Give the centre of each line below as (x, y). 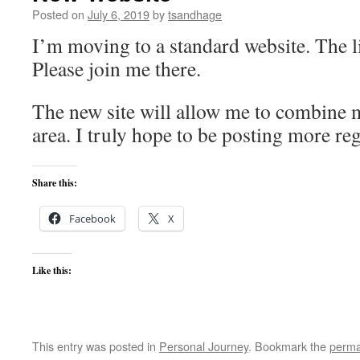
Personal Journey (204, 346)
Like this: (52, 270)
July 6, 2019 (119, 14)
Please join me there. (117, 68)
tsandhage (195, 14)
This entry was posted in (96, 346)
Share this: (55, 183)
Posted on (58, 14)
